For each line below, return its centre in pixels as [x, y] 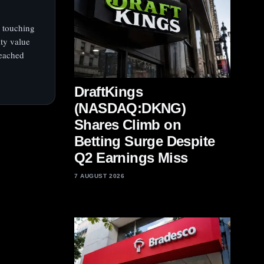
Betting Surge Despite [145, 141]
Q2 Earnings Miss [131, 158]
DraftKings [108, 92]
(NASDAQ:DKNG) [130, 108]
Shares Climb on [128, 125]
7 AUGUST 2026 [100, 176]
